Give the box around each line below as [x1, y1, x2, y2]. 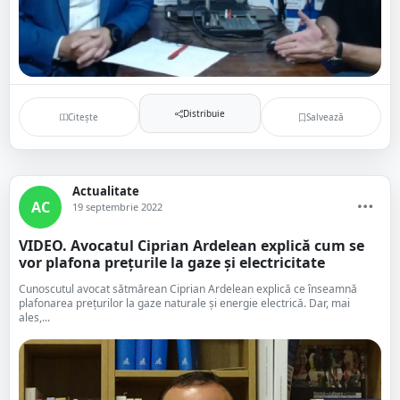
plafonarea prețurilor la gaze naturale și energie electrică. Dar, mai [19, 296, 350, 311]
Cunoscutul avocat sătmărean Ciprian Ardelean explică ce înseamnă [19, 281, 357, 296]
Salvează [305, 110, 344, 123]
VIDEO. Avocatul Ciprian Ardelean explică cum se [19, 236, 364, 255]
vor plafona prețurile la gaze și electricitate [19, 253, 325, 272]
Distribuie [182, 106, 225, 120]
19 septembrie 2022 [72, 200, 162, 213]
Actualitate [72, 183, 139, 199]
